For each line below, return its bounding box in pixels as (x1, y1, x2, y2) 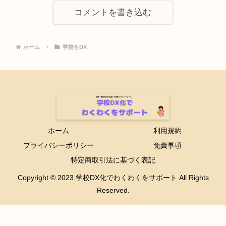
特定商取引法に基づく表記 (71, 156, 155, 164)
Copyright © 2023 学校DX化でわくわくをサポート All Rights (17, 174, 209, 182)
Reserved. (96, 186, 130, 195)
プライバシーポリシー (23, 141, 94, 150)
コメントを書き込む (74, 8, 152, 17)
